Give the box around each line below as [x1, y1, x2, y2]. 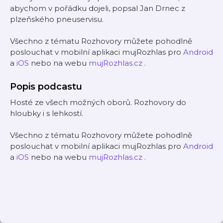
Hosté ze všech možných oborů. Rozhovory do [10, 98, 186, 107]
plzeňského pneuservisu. [10, 14, 104, 24]
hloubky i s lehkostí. [10, 109, 83, 118]
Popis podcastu [10, 81, 82, 92]
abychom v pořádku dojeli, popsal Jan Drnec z [10, 3, 185, 13]
